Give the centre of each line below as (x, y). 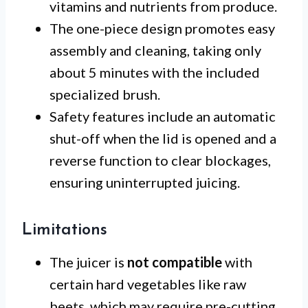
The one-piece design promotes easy (162, 28)
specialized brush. (105, 94)
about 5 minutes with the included (155, 72)
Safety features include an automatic (163, 116)
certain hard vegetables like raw (148, 284)
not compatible (175, 262)
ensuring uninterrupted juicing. (145, 182)
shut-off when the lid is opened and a (163, 138)
